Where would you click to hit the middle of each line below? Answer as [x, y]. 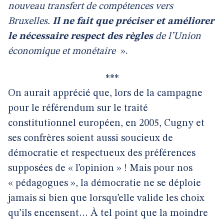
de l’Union [177, 36]
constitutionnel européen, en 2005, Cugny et [106, 123]
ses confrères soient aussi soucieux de [90, 138]
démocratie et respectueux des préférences [102, 153]
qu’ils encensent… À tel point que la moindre [108, 213]
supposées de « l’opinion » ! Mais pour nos [100, 168]
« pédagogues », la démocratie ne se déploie [104, 183]
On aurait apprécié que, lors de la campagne [105, 93]
